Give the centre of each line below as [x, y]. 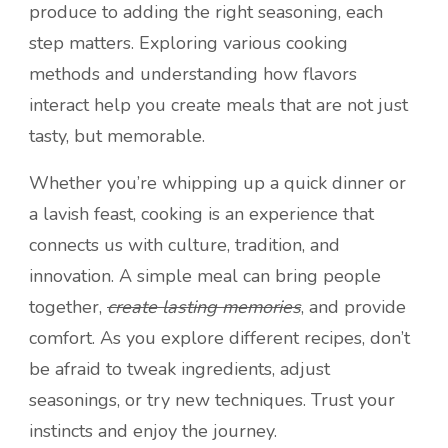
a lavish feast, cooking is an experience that [201, 214]
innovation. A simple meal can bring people [205, 276]
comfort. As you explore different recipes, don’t [219, 338]
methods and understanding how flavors [193, 74]
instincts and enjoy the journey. [153, 431]
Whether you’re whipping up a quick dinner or [217, 183]
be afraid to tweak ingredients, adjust [179, 369]
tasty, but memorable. [117, 136]
